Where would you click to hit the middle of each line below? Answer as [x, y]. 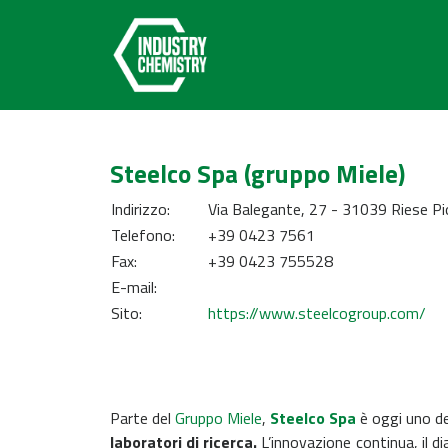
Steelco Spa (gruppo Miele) [257, 174]
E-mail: [134, 287]
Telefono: [143, 235]
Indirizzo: [140, 209]
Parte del [142, 418]
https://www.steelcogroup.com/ [317, 313]
